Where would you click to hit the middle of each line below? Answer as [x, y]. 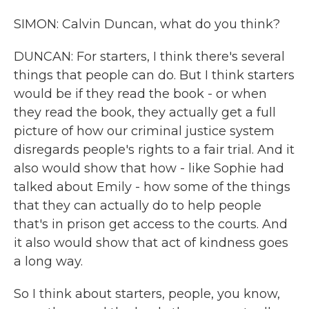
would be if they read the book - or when [140, 94]
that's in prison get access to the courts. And [151, 224]
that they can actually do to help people [138, 206]
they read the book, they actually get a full [145, 112]
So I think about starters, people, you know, [147, 294]
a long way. [48, 261]
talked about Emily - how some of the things [152, 187]
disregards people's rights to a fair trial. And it [154, 150]
